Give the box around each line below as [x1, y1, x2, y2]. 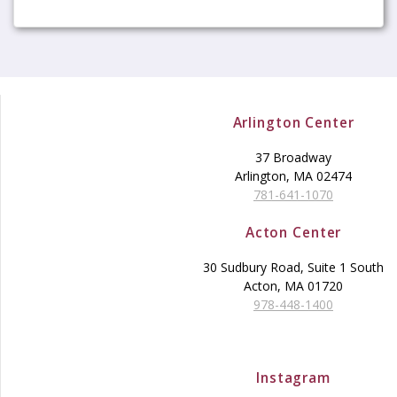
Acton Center [245, 223, 342, 243]
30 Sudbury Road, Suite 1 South [203, 259, 384, 276]
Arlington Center [232, 113, 354, 133]
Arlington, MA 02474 [235, 167, 352, 185]
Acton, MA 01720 [244, 277, 343, 295]
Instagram [256, 369, 331, 388]
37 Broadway [255, 149, 331, 167]
